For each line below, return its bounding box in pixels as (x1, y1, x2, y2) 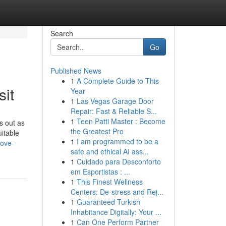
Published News (50, 66, 101, 76)
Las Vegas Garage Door (76, 96, 154, 106)
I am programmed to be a (76, 136, 158, 146)
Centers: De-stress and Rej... (70, 187, 163, 197)
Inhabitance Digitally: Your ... (70, 207, 161, 217)
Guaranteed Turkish (76, 197, 140, 207)
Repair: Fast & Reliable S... (70, 106, 157, 116)
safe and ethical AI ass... (70, 146, 149, 156)
